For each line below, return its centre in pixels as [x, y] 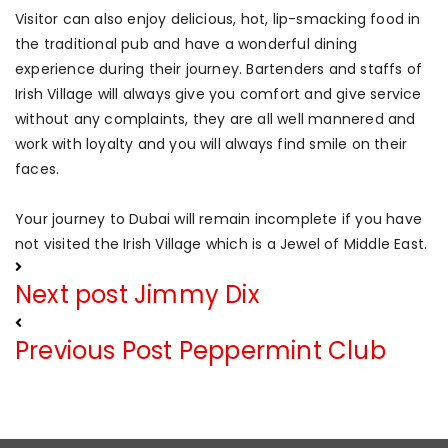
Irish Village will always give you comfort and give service [218, 94]
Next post [71, 295]
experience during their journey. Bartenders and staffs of [219, 69]
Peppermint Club [282, 351]
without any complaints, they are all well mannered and [215, 119]
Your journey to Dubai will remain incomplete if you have [218, 219]
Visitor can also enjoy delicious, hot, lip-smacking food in [218, 19]
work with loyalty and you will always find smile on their [211, 144]
